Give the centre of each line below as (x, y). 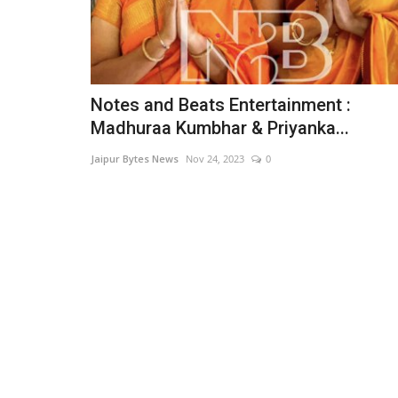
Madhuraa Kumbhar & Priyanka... (220, 128)
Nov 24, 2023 (215, 159)
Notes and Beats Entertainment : (221, 105)
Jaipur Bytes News (135, 159)
